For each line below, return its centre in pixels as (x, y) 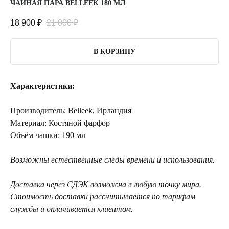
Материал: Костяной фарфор (60, 123)
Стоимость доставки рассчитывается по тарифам (103, 196)
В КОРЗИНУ (114, 52)
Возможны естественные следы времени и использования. (112, 159)
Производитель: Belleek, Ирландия (71, 110)
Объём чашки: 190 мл (48, 135)
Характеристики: (42, 86)
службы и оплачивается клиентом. (72, 209)
